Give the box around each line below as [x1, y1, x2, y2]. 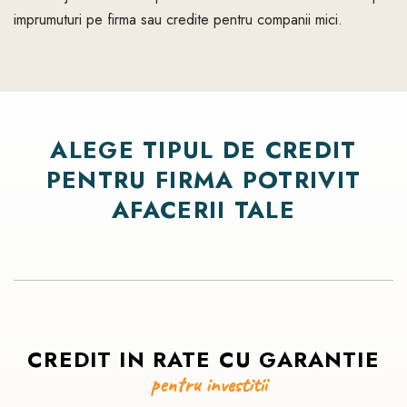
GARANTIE [259, 344, 380, 375]
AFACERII [112, 193, 226, 227]
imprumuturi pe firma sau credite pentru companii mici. [14, 9, 342, 30]
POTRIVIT [242, 163, 362, 197]
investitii [204, 371, 267, 398]
